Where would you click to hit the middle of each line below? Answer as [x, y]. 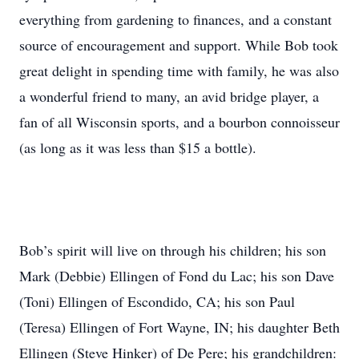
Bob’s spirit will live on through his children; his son [173, 250]
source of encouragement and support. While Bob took [179, 45]
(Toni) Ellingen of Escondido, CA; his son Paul [157, 301]
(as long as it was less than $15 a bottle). [138, 147]
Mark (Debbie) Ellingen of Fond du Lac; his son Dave [177, 276]
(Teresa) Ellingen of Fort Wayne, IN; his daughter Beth [179, 327]
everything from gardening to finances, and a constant [175, 19]
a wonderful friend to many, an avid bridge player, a [169, 96]
